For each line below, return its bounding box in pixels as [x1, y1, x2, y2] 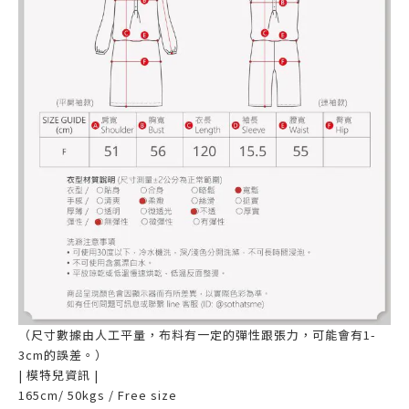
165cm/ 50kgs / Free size [18, 386, 177, 404]
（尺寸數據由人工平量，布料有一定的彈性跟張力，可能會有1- [18, 326, 376, 344]
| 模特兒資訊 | [18, 366, 99, 384]
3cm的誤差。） [18, 346, 108, 364]
